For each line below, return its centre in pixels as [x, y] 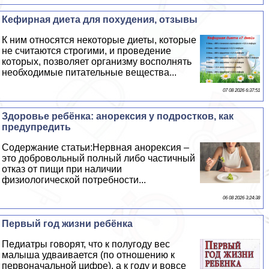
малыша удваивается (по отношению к [89, 255]
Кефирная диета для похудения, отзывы [100, 20]
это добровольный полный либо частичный [99, 159]
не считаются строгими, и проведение [87, 51]
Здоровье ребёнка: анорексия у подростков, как [118, 116]
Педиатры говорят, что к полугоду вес [86, 244]
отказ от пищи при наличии [62, 169]
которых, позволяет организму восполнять [97, 62]
